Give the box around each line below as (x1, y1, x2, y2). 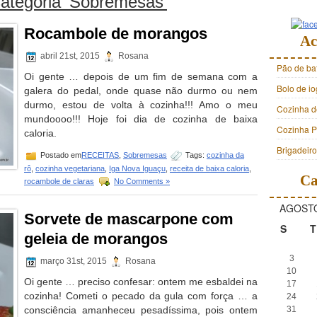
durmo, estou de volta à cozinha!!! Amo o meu (24, 99, 258, 110)
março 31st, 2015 (38, 256, 109, 267)
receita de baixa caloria (170, 164, 249, 173)
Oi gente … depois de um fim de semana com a (24, 71, 258, 82)
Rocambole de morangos (24, 25, 207, 42)
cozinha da (207, 150, 244, 159)
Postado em (38, 150, 81, 159)
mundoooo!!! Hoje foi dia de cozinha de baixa (24, 113, 258, 125)
